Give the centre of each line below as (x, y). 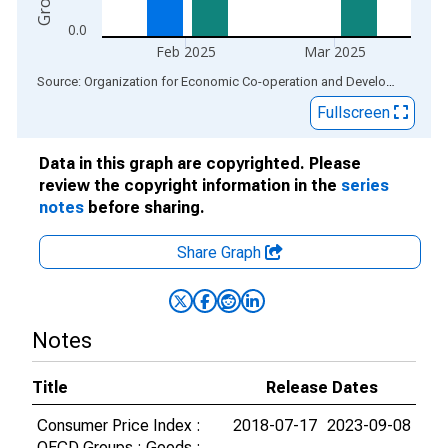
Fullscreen (355, 112)
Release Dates (322, 387)
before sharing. (144, 207)
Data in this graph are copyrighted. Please (200, 163)
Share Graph (221, 252)
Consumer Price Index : (119, 425)
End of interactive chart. (99, 80)
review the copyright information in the (190, 185)
